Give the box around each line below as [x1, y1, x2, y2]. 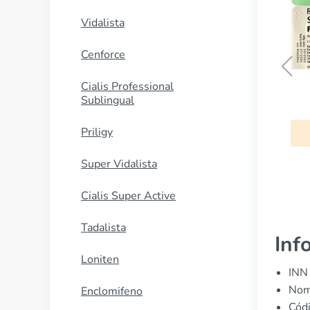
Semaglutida [150, 91, 225, 108]
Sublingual [81, 93, 134, 108]
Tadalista [81, 220, 126, 235]
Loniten [81, 252, 119, 267]
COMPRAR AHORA [140, 125, 235, 140]
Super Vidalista [81, 156, 157, 172]
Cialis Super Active [81, 188, 176, 203]
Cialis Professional [81, 79, 174, 94]
